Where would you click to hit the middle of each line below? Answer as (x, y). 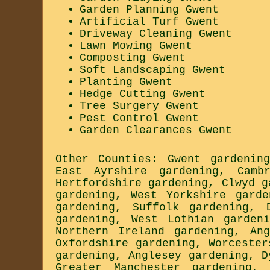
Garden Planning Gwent (149, 10)
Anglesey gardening (188, 256)
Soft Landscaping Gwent (152, 70)
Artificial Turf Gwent (149, 22)
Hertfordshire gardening (132, 184)
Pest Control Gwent (139, 118)
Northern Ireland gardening (145, 232)
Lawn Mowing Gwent (136, 46)
